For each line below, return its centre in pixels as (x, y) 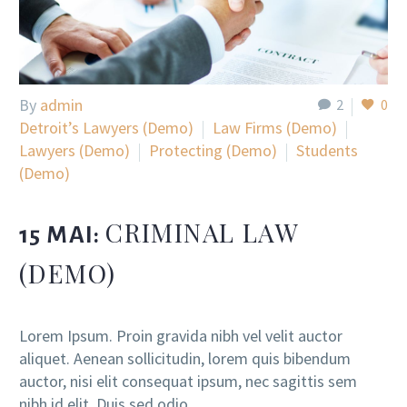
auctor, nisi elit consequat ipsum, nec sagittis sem (188, 381)
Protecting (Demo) (213, 151)
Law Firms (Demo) (275, 128)
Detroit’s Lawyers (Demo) (106, 128)
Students (327, 151)
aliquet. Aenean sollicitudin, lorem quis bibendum (185, 358)
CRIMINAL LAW (202, 233)
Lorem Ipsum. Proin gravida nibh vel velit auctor (181, 335)
